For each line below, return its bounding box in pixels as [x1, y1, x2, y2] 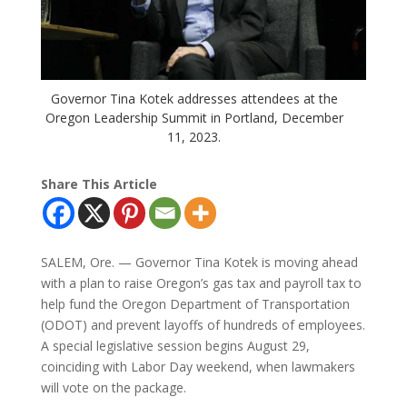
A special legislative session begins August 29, [40, 336, 310, 354]
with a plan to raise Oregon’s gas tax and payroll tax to [40, 273, 362, 292]
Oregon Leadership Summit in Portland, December [45, 108, 343, 126]
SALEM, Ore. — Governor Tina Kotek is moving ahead [40, 253, 358, 271]
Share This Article [40, 174, 157, 193]
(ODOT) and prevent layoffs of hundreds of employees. [40, 315, 365, 333]
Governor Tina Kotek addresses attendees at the [50, 89, 338, 107]
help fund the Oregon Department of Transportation [40, 294, 350, 313]
